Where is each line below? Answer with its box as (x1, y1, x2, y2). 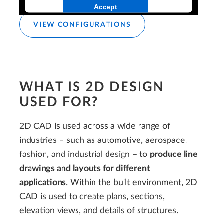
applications (19, 178, 66, 186)
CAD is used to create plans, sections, (19, 192, 165, 201)
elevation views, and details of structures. (19, 206, 178, 215)
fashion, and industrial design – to (19, 150, 150, 158)
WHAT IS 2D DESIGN (19, 81, 164, 94)
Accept (94, 2, 117, 11)
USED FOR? (19, 96, 98, 109)
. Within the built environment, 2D (66, 178, 197, 186)
